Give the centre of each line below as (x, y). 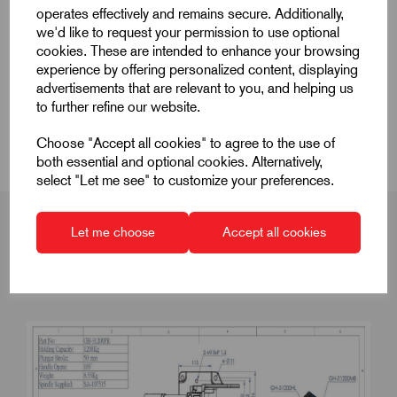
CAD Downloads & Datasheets (205, 120)
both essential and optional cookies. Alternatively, (180, 161)
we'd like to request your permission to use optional (188, 32)
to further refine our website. (119, 106)
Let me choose (113, 232)
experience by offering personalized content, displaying (198, 69)
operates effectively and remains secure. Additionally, (191, 13)
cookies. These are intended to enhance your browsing (198, 51)
